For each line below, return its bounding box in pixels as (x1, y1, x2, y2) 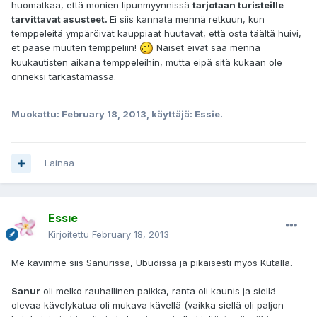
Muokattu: (11, 108, 62, 120)
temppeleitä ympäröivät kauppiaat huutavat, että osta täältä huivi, (11, 27, 301, 39)
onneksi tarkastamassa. (11, 71, 116, 83)
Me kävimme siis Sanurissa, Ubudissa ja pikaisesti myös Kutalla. (11, 257, 292, 269)
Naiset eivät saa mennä (154, 41, 260, 53)
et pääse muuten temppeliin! (11, 41, 139, 53)
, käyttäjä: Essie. (146, 108, 223, 120)
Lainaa (45, 157, 74, 169)
